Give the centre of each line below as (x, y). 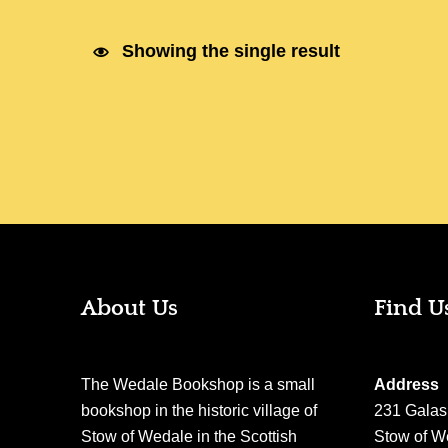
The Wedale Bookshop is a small (197, 383)
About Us (129, 308)
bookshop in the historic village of (198, 409)
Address (406, 383)
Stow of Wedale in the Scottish (188, 435)
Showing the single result (228, 51)
